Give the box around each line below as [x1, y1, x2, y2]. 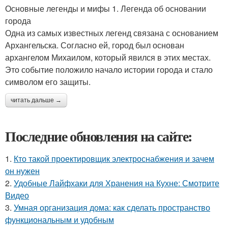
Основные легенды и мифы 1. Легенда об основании [5, 3, 206, 14]
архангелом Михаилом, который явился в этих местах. [5, 51, 211, 63]
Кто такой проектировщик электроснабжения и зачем [14, 153, 214, 164]
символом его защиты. [5, 76, 91, 88]
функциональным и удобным [5, 214, 114, 225]
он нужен [5, 165, 40, 177]
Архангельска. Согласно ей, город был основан [5, 39, 184, 51]
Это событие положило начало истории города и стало [5, 64, 213, 75]
